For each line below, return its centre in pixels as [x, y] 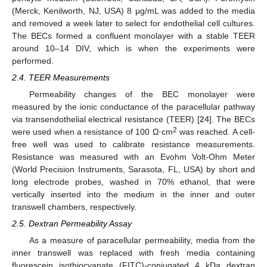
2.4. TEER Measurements [61, 77]
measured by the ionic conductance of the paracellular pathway [133, 106]
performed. [33, 60]
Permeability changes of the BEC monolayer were [142, 94]
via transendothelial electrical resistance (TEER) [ [106, 119]
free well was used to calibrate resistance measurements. [133, 144]
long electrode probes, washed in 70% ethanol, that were [133, 181]
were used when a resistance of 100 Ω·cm [92, 131]
